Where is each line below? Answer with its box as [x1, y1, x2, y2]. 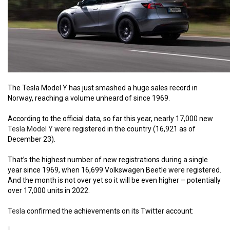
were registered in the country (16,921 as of [53, 125, 196, 133]
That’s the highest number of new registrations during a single [8, 156, 208, 164]
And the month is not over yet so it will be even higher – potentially [8, 176, 221, 185]
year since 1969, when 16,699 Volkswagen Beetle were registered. [8, 166, 221, 175]
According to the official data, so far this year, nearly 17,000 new [8, 114, 213, 123]
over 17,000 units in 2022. [8, 186, 90, 195]
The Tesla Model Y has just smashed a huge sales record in [8, 84, 198, 92]
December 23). [8, 135, 55, 144]
